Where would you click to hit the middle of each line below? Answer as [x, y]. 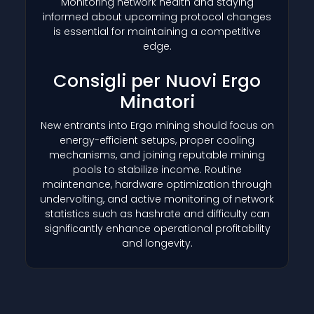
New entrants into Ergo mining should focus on [157, 125]
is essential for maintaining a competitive [157, 31]
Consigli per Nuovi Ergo [157, 81]
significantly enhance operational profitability [157, 228]
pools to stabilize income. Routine [157, 169]
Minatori [157, 102]
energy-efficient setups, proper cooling [157, 140]
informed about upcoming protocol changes [157, 16]
